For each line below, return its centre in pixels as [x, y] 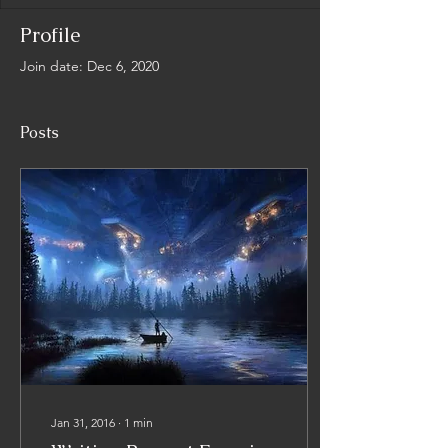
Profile [50, 35]
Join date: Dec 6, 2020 [89, 66]
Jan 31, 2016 [83, 422]
